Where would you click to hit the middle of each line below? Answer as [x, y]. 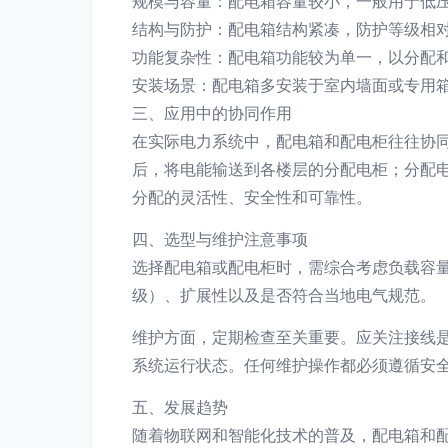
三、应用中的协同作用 [212, 113]
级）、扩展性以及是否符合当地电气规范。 [284, 295]
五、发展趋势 [180, 407]
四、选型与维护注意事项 [220, 239]
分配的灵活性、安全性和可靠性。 [252, 197]
